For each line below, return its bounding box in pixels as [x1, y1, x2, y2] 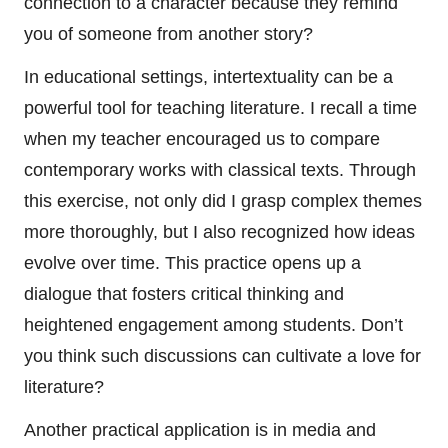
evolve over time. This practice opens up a [24, 252, 361, 273]
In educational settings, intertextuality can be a [24, 66, 393, 87]
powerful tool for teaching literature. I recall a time [24, 97, 417, 118]
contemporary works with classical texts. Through [24, 159, 416, 180]
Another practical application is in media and [24, 419, 376, 440]
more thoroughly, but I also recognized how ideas [24, 221, 415, 242]
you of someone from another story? [24, 23, 313, 44]
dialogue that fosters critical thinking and [24, 283, 344, 304]
